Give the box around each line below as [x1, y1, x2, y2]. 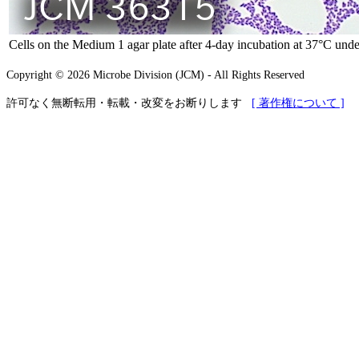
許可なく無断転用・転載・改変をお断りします [6, 97, 252, 109]
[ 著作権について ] [252, 97, 345, 109]
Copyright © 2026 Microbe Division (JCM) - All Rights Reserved [6, 69, 305, 81]
